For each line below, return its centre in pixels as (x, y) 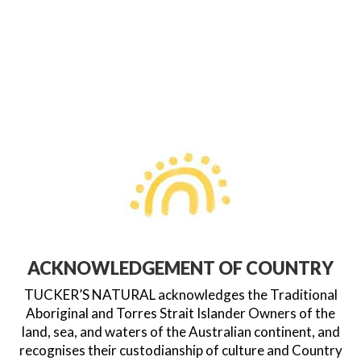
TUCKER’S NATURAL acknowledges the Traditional (180, 295)
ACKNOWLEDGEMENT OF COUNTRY (180, 268)
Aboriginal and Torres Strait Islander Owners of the (180, 313)
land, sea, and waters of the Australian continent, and (180, 332)
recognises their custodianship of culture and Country (180, 350)
